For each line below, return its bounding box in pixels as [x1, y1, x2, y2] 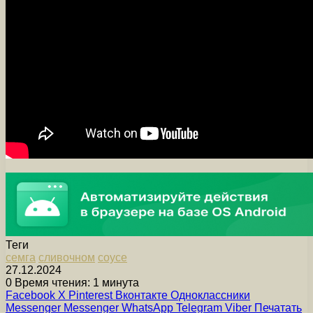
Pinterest [68, 289, 112, 301]
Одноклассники [170, 289, 250, 301]
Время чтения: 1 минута [12, 276, 139, 289]
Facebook [6, 289, 55, 301]
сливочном [38, 251, 95, 263]
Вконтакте [115, 289, 168, 301]
